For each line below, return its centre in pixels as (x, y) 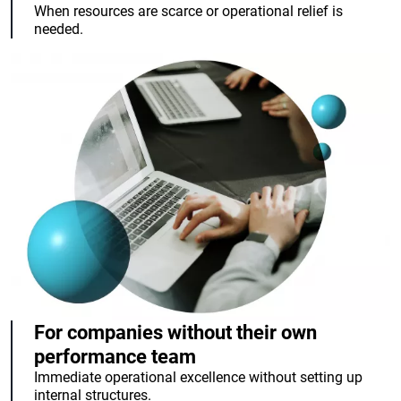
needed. (59, 30)
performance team (115, 356)
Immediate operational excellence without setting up (198, 377)
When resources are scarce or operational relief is (188, 12)
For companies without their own (175, 332)
